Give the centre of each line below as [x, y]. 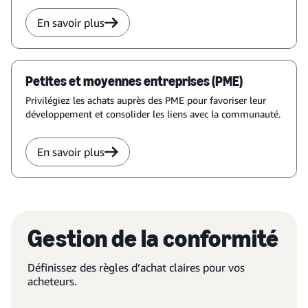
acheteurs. [52, 281]
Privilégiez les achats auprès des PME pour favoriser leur [146, 100]
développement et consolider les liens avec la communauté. [153, 114]
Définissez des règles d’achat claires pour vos [136, 267]
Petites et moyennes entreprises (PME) [134, 81]
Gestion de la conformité [153, 238]
